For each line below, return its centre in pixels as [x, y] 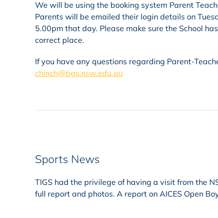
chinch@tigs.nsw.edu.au [79, 73]
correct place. [60, 40]
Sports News [67, 159]
